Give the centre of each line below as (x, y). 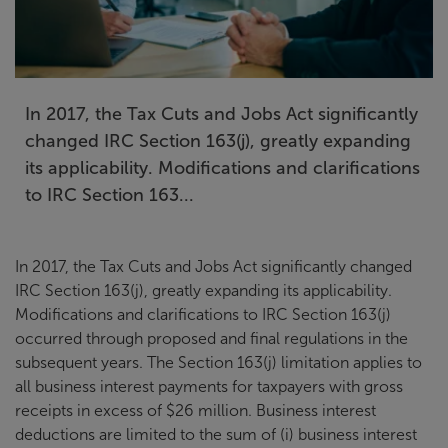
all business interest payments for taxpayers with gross (209, 386)
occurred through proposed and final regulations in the (211, 338)
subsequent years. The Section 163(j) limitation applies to (218, 362)
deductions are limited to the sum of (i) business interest (216, 434)
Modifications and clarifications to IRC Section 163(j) (203, 314)
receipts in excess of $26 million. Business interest (195, 410)
